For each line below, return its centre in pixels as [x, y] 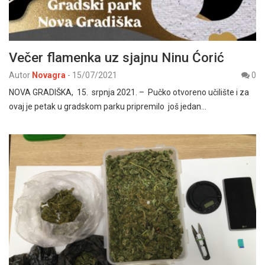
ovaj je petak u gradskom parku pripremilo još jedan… [108, 106]
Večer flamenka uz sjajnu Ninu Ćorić [117, 57]
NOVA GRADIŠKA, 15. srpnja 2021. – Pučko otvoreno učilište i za [129, 92]
